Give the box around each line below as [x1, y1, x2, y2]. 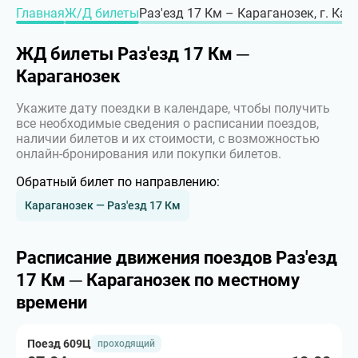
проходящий [97, 338, 155, 349]
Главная [16, 6, 65, 21]
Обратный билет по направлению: [16, 174, 220, 189]
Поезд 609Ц [27, 337, 91, 350]
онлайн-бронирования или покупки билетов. [16, 146, 281, 161]
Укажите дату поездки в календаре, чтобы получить [16, 101, 330, 116]
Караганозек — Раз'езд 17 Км [25, 199, 181, 212]
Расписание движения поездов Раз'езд [16, 248, 337, 268]
